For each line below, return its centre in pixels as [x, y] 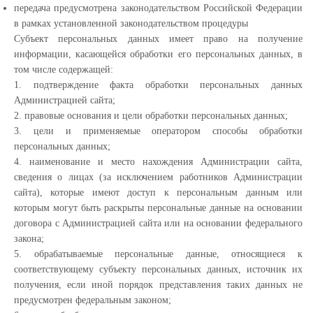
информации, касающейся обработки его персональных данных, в [158, 54]
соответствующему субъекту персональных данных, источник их [158, 269]
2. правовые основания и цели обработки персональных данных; [151, 116]
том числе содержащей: [64, 70]
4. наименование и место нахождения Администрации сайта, [158, 162]
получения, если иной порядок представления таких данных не [158, 285]
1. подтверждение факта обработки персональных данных [158, 85]
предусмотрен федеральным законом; [93, 300]
